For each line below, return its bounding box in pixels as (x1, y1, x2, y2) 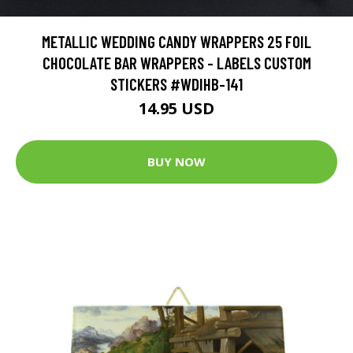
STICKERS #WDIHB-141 (110, 73, 243, 94)
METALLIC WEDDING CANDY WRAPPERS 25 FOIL (42, 31, 311, 51)
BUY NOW (147, 154, 206, 170)
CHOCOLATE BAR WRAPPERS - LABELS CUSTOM (42, 52, 311, 72)
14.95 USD (139, 97, 214, 119)
